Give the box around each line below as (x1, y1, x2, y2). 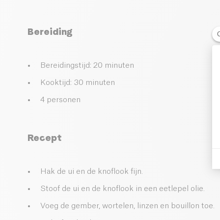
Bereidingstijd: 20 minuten (40, 62, 134, 70)
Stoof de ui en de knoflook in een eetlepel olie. (40, 185, 205, 193)
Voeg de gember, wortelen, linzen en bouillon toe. (40, 202, 215, 210)
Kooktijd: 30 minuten (40, 79, 115, 87)
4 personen (40, 96, 81, 104)
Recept (27, 132, 61, 144)
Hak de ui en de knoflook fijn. (40, 168, 143, 176)
